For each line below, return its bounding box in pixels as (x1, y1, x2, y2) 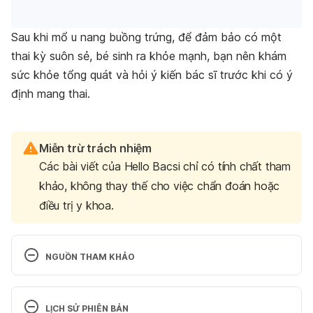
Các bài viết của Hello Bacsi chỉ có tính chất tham (39, 159, 291, 174)
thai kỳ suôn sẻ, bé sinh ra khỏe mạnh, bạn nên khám (11, 49, 286, 64)
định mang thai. (11, 87, 90, 101)
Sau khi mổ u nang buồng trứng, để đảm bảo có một (11, 30, 282, 45)
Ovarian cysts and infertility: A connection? (23, 276, 245, 291)
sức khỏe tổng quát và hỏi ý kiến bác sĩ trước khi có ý (11, 68, 293, 82)
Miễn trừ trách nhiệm (39, 141, 152, 156)
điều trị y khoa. (39, 198, 114, 213)
